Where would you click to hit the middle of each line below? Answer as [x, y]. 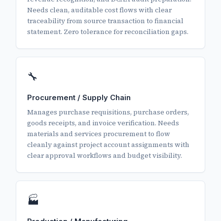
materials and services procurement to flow [99, 134]
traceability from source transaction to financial [106, 21]
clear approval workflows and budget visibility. [105, 156]
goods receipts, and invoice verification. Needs [103, 123]
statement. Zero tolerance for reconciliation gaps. [108, 32]
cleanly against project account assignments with [109, 145]
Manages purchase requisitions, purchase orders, [108, 112]
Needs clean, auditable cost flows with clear [100, 10]
